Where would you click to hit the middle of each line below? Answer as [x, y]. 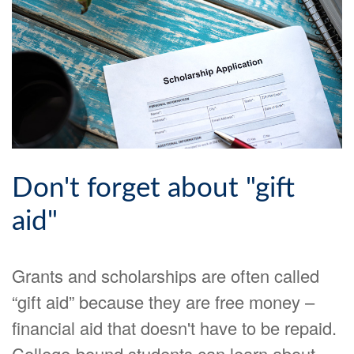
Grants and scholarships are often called [166, 275]
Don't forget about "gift [153, 188]
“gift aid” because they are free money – [163, 301]
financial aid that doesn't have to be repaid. [174, 327]
